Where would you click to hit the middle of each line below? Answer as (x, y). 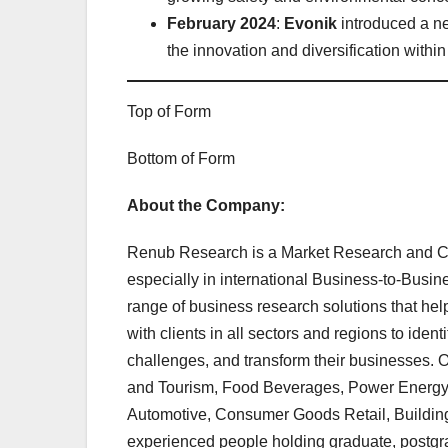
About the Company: (206, 205)
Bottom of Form (181, 158)
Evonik (310, 23)
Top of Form (169, 111)
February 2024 (221, 23)
